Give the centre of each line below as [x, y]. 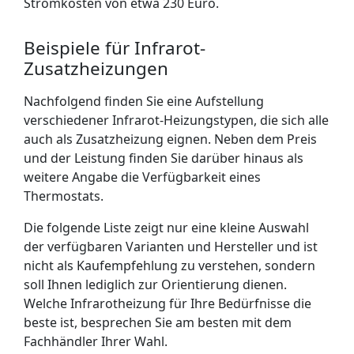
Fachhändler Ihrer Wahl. [96, 341]
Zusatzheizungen [96, 68]
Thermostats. [64, 196]
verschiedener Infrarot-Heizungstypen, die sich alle [176, 120]
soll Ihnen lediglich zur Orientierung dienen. [155, 284]
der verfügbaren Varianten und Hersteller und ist [171, 247]
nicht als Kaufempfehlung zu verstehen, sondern [169, 265]
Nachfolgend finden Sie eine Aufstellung [144, 101]
